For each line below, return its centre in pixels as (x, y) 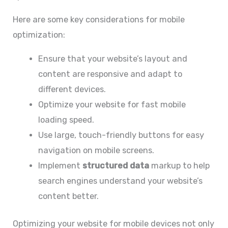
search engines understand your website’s (120, 181)
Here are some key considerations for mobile (99, 20)
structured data (116, 165)
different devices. (72, 89)
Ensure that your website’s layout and (112, 59)
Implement (60, 165)
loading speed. (66, 120)
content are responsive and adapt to (110, 74)
